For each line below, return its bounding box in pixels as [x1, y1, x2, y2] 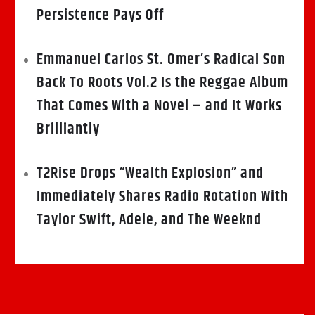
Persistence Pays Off [37, 4, 164, 28]
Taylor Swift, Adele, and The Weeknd [37, 208, 262, 233]
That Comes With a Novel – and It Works [37, 94, 282, 119]
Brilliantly [37, 117, 100, 142]
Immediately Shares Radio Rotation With [37, 185, 288, 210]
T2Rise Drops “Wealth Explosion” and [37, 162, 264, 186]
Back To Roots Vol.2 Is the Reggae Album [37, 71, 288, 96]
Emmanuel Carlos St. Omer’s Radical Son [37, 48, 285, 72]
